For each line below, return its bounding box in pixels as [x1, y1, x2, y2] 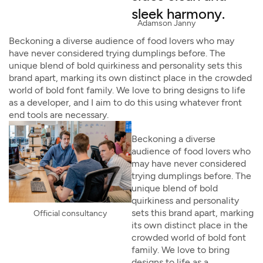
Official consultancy [33, 208, 107, 219]
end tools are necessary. [9, 109, 109, 120]
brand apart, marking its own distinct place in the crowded [9, 72, 252, 83]
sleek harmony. [131, 5, 225, 22]
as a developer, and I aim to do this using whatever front [9, 97, 242, 108]
